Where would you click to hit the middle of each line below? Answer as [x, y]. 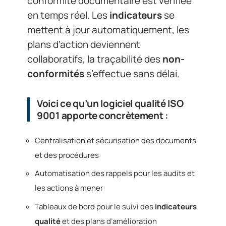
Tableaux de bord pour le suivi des [95, 206]
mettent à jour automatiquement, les [108, 30]
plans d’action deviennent [84, 45]
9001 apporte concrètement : [103, 116]
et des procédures [67, 155]
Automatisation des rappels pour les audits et [115, 174]
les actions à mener [69, 188]
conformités [56, 74]
